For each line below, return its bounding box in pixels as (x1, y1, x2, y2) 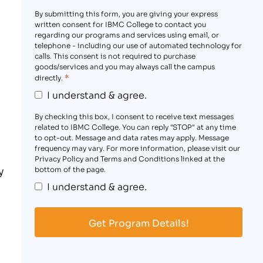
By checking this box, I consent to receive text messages (34, 110, 234, 121)
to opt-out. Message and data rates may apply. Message (34, 131, 229, 142)
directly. (34, 72, 63, 82)
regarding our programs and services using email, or (34, 29, 219, 39)
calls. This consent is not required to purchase (34, 50, 195, 60)
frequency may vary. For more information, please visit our (34, 142, 240, 153)
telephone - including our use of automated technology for (34, 39, 242, 50)
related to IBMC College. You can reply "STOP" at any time (34, 121, 236, 131)
